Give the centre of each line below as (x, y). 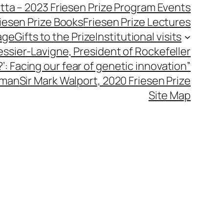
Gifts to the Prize (55, 37)
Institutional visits (139, 37)
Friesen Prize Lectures (137, 22)
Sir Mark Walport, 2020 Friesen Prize (105, 81)
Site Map (169, 95)
